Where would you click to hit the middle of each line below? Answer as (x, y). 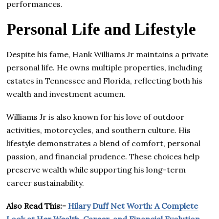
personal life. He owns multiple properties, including (105, 67)
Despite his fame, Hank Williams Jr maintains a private (108, 54)
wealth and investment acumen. (66, 94)
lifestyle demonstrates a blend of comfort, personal (104, 143)
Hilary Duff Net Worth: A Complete (133, 206)
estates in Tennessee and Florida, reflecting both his (105, 80)
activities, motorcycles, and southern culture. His (99, 130)
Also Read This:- (37, 206)
